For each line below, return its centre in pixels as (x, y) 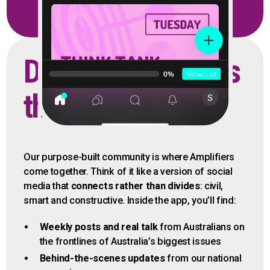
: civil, (212, 186)
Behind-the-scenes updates (102, 259)
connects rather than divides (135, 186)
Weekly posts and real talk (99, 227)
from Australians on (202, 227)
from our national (203, 259)
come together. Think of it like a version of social (128, 172)
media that (47, 186)
